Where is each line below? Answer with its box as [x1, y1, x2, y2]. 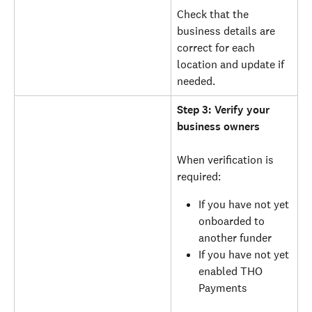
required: [177, 169, 221, 185]
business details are [177, 24, 278, 39]
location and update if [177, 57, 287, 72]
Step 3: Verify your [177, 102, 272, 117]
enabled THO [198, 264, 265, 279]
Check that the [177, 7, 251, 22]
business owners [177, 118, 260, 134]
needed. [177, 74, 215, 89]
